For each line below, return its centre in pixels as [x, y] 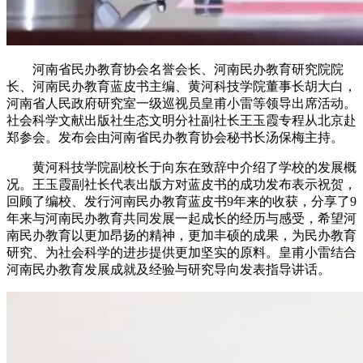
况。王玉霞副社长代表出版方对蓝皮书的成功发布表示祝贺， [181, 185]
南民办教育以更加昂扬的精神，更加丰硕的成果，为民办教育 [181, 236]
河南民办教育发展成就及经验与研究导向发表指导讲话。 [169, 270]
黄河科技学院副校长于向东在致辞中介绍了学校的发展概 [194, 168]
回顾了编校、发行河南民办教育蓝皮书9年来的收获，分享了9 [181, 202]
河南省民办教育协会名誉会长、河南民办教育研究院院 [188, 70]
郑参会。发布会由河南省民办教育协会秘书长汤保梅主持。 [175, 138]
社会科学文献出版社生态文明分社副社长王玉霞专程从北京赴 [181, 121]
